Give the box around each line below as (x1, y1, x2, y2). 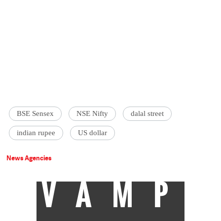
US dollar (78, 129, 108, 137)
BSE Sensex (17, 110, 54, 118)
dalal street (131, 110, 164, 118)
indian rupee (17, 129, 56, 137)
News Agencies (6, 153, 52, 163)
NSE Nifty (76, 110, 109, 118)
